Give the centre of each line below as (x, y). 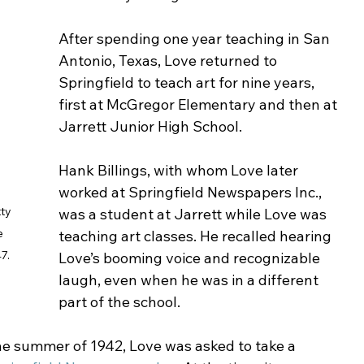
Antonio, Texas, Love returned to (169, 61)
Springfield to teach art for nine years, (188, 82)
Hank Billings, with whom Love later (180, 170)
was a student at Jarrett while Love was (194, 214)
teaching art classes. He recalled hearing (197, 236)
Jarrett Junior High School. (150, 126)
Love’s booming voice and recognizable (191, 258)
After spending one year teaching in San (196, 39)
